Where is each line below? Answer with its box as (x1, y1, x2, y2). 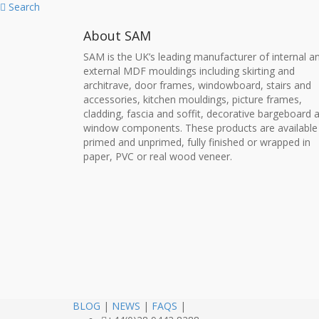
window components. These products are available (83, 121, 318, 135)
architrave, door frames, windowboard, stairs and (83, 78, 311, 92)
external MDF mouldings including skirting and (83, 64, 295, 78)
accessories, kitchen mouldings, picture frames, (83, 93, 302, 106)
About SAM (83, 27, 151, 44)
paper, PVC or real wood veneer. (83, 150, 232, 163)
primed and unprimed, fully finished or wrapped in (83, 135, 310, 149)
